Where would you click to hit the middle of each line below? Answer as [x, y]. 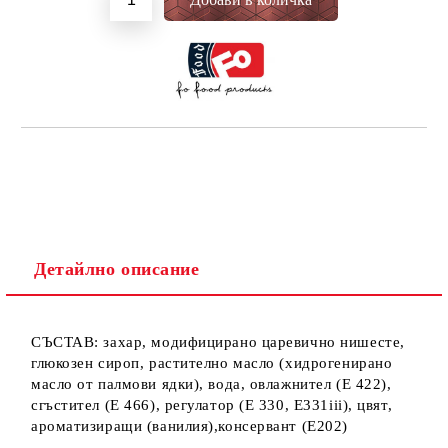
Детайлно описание [117, 269]
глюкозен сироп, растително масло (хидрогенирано [212, 363]
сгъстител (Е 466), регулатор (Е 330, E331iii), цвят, [212, 405]
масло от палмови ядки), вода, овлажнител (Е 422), [211, 384]
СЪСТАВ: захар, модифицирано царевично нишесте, [218, 342]
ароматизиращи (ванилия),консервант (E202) [189, 426]
